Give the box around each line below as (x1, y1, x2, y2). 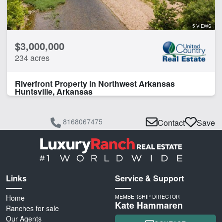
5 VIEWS (192, 22, 211, 30)
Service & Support (115, 172, 184, 184)
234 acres (15, 52, 50, 64)
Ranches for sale (6, 203, 59, 213)
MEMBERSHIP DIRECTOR (115, 192, 180, 200)
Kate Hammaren (115, 198, 183, 211)
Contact (158, 116, 185, 128)
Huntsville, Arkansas (15, 86, 93, 98)
